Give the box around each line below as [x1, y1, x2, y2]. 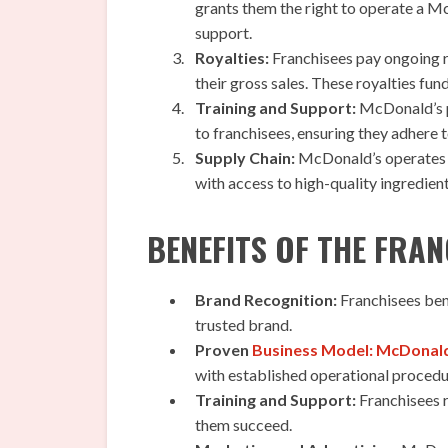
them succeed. [195, 415, 292, 435]
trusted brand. [195, 315, 292, 335]
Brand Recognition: [195, 290, 337, 310]
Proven [195, 340, 252, 360]
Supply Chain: [195, 148, 295, 168]
